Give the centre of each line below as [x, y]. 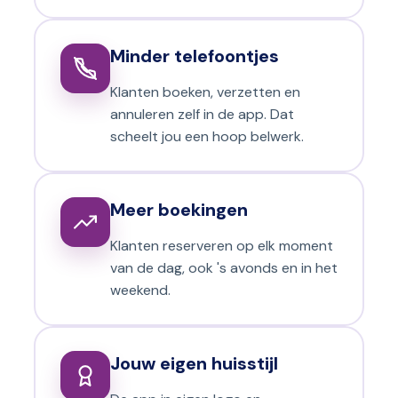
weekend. [140, 290]
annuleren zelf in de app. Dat [202, 114]
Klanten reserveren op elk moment [222, 245]
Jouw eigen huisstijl [194, 363]
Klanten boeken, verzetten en [205, 92]
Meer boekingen [179, 209]
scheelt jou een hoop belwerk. [207, 136]
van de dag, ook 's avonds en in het [224, 267]
